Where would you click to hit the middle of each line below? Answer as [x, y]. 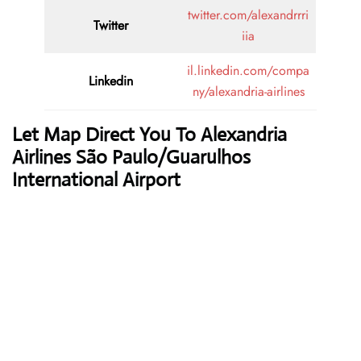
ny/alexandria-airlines [248, 92]
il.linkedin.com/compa [248, 71]
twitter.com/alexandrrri [248, 15]
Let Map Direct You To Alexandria [149, 135]
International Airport [96, 180]
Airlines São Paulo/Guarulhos [131, 158]
